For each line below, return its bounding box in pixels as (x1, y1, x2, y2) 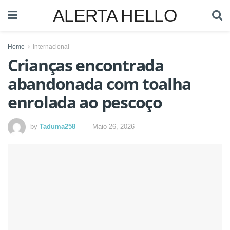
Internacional (33, 43, 69, 50)
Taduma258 (40, 122, 75, 130)
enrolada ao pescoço (8, 91, 162, 113)
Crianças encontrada (8, 54, 164, 76)
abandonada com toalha (8, 72, 191, 94)
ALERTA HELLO (53, 6, 177, 25)
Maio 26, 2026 (92, 122, 135, 130)
